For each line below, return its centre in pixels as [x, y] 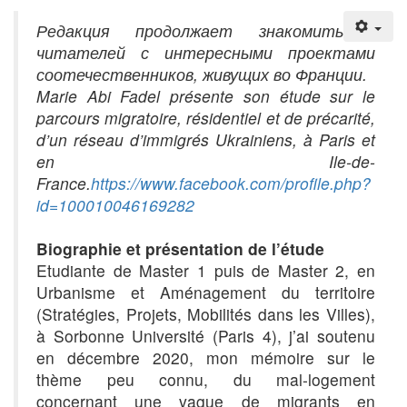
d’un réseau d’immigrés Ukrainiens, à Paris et [206, 140]
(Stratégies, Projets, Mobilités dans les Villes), [206, 314]
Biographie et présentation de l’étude [180, 249]
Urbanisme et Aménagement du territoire [206, 293]
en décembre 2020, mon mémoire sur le [206, 358]
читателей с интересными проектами [206, 53]
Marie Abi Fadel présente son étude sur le [206, 96]
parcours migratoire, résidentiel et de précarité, [206, 118]
